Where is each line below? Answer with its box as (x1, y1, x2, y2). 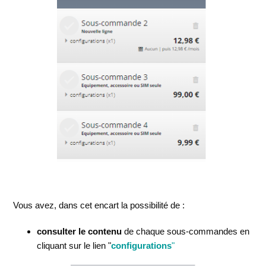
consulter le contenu (37, 226, 122, 237)
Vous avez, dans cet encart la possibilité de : (13, 200, 188, 211)
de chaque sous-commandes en (122, 226, 250, 237)
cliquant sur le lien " (37, 240, 112, 251)
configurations (111, 240, 172, 251)
